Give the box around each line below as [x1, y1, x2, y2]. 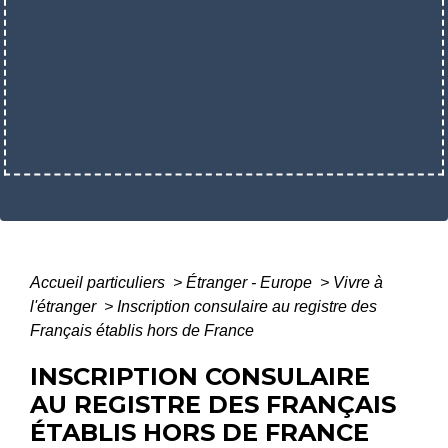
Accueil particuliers [30, 273, 169, 291]
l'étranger [30, 297, 100, 315]
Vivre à [333, 273, 383, 291]
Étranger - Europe [186, 273, 316, 291]
